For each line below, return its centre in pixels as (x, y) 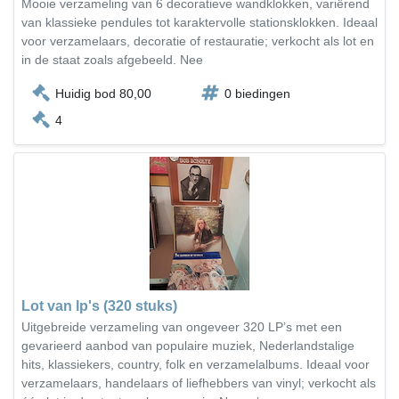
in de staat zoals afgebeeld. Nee (112, 60)
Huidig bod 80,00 (103, 94)
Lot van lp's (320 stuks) (99, 306)
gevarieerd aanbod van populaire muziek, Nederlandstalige (188, 346)
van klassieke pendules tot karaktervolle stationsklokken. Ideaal (199, 22)
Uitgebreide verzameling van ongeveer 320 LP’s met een (182, 327)
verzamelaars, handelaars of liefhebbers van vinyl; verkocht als (199, 383)
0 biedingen (257, 94)
